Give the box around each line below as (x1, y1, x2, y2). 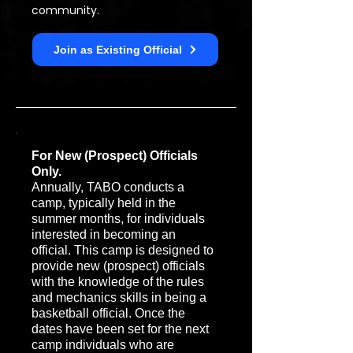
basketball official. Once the (32, 307, 185, 320)
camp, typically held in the (32, 196, 176, 210)
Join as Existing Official (53, 43, 182, 56)
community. (32, 2, 99, 18)
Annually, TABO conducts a (32, 180, 184, 194)
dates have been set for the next (32, 322, 209, 336)
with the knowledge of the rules (32, 275, 204, 288)
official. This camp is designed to (32, 243, 214, 257)
